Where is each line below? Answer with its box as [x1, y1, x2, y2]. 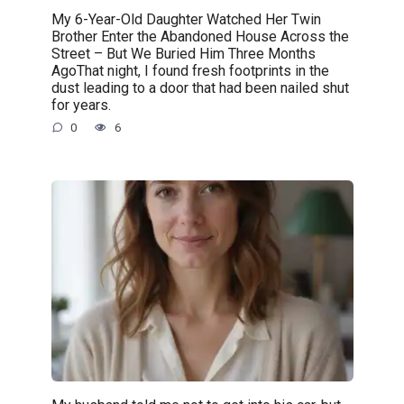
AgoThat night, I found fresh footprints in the [50, 61, 329, 79]
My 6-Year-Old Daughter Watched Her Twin [50, 10, 321, 28]
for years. [50, 96, 111, 114]
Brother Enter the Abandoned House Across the [50, 27, 349, 45]
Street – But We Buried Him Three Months [50, 44, 316, 62]
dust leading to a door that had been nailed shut [50, 78, 349, 96]
